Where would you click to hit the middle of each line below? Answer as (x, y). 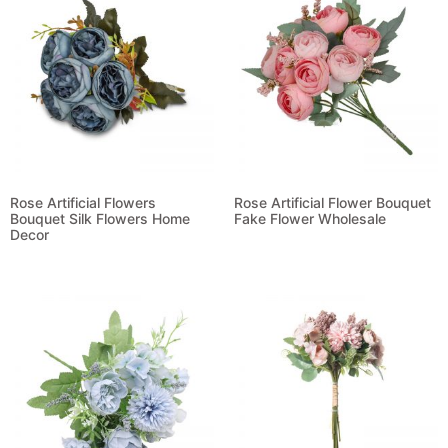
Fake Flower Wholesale (310, 219)
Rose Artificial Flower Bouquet (332, 203)
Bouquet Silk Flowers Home (100, 219)
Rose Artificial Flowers (83, 203)
